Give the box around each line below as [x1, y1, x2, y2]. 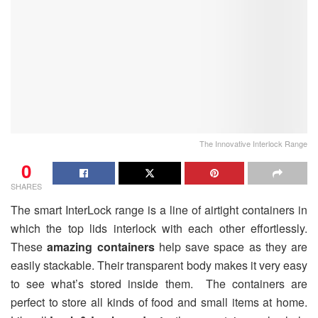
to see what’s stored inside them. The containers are [11, 275, 307, 292]
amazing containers [47, 238, 155, 255]
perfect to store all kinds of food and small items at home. [11, 293, 307, 310]
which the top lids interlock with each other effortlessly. [11, 219, 307, 236]
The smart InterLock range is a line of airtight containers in [11, 201, 307, 218]
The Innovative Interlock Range [199, 137, 307, 149]
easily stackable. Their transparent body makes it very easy [11, 256, 307, 273]
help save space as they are [154, 238, 307, 255]
